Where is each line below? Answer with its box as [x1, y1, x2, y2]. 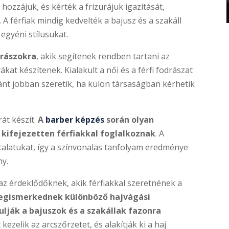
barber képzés [45, 113, 105, 125]
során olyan [104, 113, 154, 125]
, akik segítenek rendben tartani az [36, 50, 170, 62]
